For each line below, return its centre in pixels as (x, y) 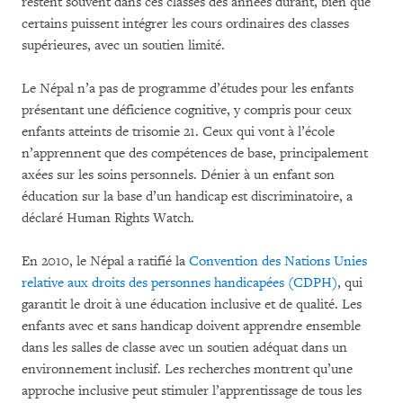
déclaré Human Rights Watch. (108, 219)
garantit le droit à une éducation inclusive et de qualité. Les (192, 305)
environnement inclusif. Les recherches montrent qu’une (187, 370)
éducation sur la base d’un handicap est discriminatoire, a (187, 197)
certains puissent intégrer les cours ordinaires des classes (185, 24)
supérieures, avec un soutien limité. (123, 46)
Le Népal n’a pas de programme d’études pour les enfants (188, 89)
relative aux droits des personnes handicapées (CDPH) (179, 283)
